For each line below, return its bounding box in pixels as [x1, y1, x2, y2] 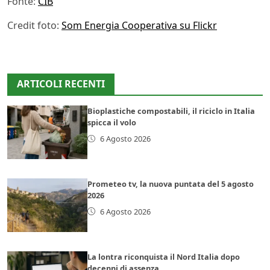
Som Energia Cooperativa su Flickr [61, 18, 217, 32]
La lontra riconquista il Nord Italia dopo [87, 251, 240, 262]
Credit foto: [7, 18, 61, 32]
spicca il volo [87, 116, 137, 128]
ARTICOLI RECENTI [17, 77, 105, 90]
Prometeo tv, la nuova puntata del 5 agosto [87, 178, 254, 189]
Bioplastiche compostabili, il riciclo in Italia [87, 105, 256, 116]
